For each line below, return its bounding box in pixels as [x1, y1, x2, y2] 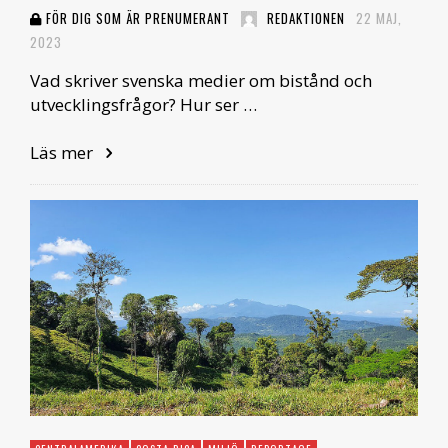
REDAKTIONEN [267, 8, 345, 29]
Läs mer [30, 141, 97, 165]
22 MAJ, [355, 8, 402, 29]
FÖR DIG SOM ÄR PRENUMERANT [42, 8, 230, 29]
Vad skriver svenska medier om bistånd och [30, 69, 372, 93]
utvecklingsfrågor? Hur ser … [30, 93, 257, 117]
